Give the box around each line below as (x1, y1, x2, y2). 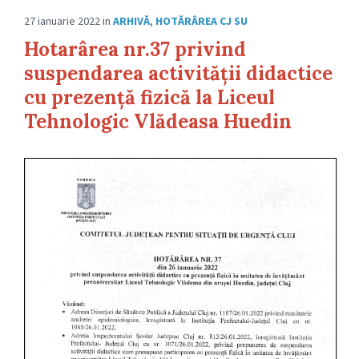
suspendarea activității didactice (24, 61, 333, 87)
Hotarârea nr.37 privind (24, 37, 246, 63)
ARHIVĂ (113, 14, 150, 29)
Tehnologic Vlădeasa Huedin (24, 109, 292, 135)
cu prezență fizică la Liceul (24, 85, 275, 111)
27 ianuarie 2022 (24, 14, 103, 29)
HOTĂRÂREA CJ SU (155, 14, 248, 29)
